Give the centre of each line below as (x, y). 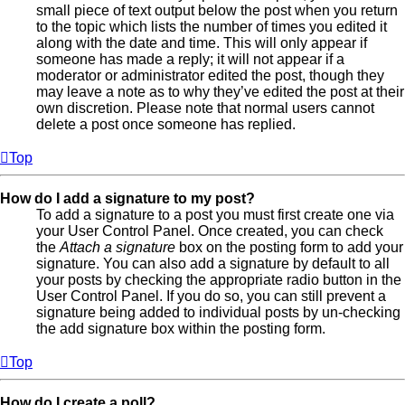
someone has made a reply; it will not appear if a (190, 60)
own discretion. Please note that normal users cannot (205, 108)
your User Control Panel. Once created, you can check (210, 231)
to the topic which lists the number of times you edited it (212, 27)
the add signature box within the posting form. (181, 329)
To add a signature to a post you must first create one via (215, 215)
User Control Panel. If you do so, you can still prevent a (211, 297)
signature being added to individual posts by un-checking (218, 313)
